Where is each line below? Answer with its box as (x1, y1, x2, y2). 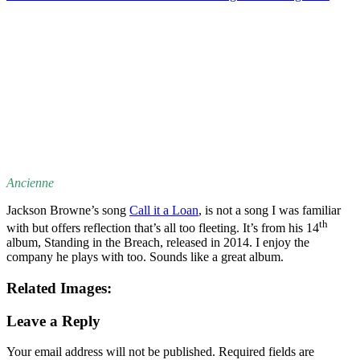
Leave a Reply (6, 312, 100, 329)
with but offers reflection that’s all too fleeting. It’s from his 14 (6, 221, 319, 235)
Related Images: (6, 280, 112, 297)
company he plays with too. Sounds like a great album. (6, 250, 284, 264)
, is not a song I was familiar (198, 203, 341, 217)
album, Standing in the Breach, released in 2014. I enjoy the (6, 235, 309, 250)
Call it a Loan (129, 203, 198, 217)
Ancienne (6, 176, 54, 190)
